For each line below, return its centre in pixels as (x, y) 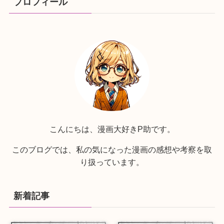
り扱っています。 (112, 162)
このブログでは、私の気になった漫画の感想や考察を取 (112, 149)
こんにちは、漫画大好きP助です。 (112, 129)
